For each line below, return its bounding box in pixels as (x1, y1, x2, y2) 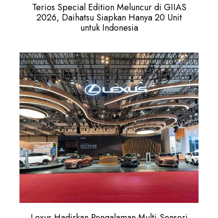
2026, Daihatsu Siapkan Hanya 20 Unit (36, 11, 182, 24)
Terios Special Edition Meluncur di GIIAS (32, 1, 186, 14)
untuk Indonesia (80, 21, 138, 35)
